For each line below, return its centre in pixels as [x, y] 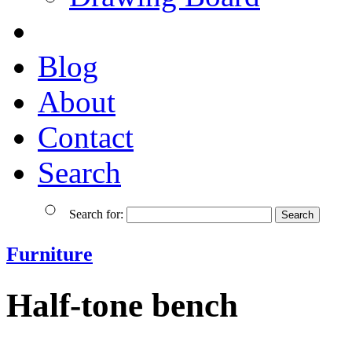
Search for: [96, 214]
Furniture [49, 254]
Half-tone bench [122, 305]
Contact [86, 137]
